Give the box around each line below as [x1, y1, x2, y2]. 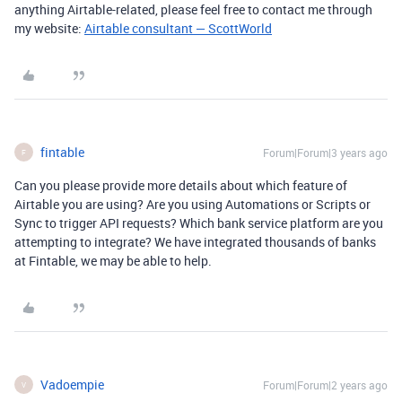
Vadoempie [40, 376, 104, 393]
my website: [14, 20, 84, 37]
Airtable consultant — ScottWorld [84, 20, 272, 37]
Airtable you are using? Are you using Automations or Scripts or [14, 196, 371, 213]
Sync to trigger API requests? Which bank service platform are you [14, 214, 383, 232]
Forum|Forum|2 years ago [263, 378, 388, 392]
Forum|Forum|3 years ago [263, 145, 388, 160]
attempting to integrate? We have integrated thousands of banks [14, 233, 376, 250]
